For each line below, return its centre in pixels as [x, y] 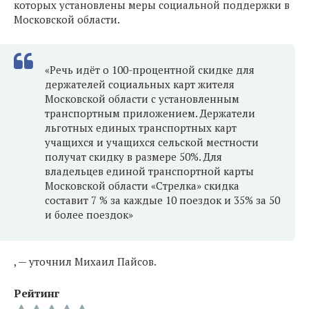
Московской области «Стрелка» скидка [142, 186]
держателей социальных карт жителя [140, 84]
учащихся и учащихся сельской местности [152, 142]
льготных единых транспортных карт [141, 128]
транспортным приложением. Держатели [150, 113]
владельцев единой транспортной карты [149, 171]
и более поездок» [89, 215]
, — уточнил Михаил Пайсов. [85, 262]
